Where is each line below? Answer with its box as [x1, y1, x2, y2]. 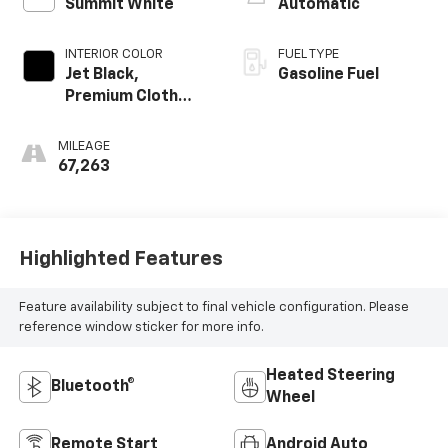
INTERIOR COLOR [64, 48, 163, 62]
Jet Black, [64, 67, 139, 84]
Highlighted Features [18, 248, 223, 269]
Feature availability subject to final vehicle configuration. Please [18, 300, 409, 314]
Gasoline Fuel [278, 67, 379, 84]
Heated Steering [266, 368, 395, 385]
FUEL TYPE [278, 48, 339, 62]
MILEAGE [57, 140, 110, 154]
